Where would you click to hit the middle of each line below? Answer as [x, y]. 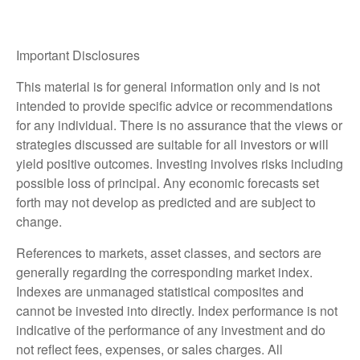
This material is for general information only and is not [168, 86]
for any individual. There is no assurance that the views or [179, 125]
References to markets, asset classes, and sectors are [169, 252]
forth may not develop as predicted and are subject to [166, 202]
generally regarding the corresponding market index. [164, 272]
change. [41, 221]
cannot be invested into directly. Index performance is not [177, 310]
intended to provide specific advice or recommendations [174, 105]
